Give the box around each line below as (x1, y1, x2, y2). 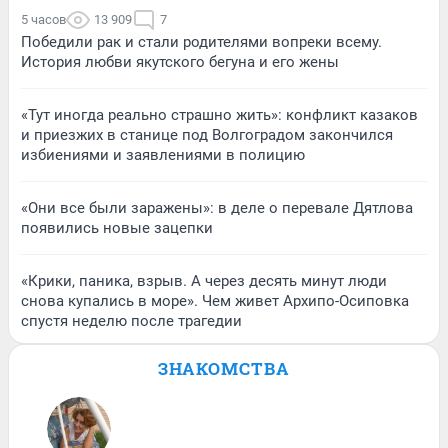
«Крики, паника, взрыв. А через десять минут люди (21, 271, 387, 290)
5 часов (21, 11, 66, 27)
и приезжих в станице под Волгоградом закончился (21, 125, 393, 144)
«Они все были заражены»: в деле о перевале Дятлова (21, 198, 413, 217)
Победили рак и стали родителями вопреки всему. (21, 32, 382, 51)
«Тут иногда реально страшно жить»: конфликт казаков (21, 105, 418, 124)
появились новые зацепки (21, 218, 213, 237)
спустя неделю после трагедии (21, 311, 242, 330)
